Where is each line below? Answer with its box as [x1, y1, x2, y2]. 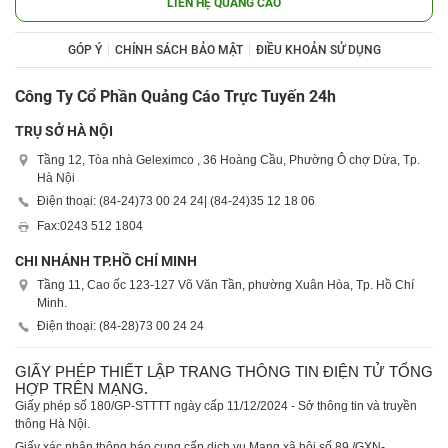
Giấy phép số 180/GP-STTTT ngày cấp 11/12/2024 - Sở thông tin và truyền [15, 399, 417, 413]
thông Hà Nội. [15, 417, 90, 431]
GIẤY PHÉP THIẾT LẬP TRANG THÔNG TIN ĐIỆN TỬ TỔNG [15, 363, 433, 380]
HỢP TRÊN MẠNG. [15, 380, 148, 397]
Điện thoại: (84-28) [37, 319, 139, 333]
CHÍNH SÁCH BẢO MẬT [114, 43, 243, 57]
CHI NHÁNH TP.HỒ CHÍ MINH [15, 253, 197, 269]
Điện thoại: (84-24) [37, 194, 139, 208]
